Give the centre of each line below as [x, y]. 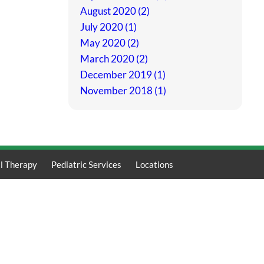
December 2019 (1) [123, 75]
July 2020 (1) [108, 27]
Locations [154, 165]
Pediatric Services [86, 165]
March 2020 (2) [114, 59]
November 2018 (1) [123, 91]
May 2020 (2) [110, 43]
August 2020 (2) [115, 11]
